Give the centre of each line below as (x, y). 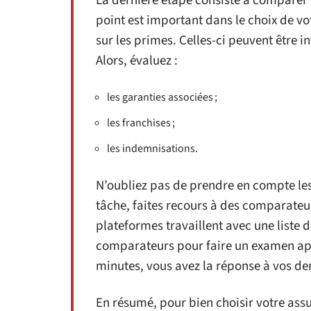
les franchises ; (141, 123)
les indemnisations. (152, 148)
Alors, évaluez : (137, 60)
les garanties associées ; (162, 97)
